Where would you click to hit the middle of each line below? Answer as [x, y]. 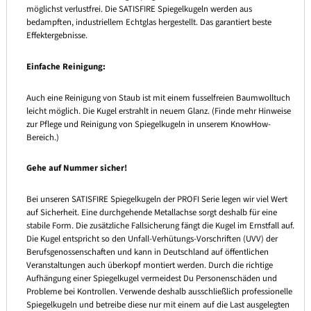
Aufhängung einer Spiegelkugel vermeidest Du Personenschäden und [151, 278]
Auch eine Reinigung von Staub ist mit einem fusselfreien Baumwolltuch [158, 98]
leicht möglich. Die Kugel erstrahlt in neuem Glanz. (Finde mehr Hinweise [158, 111]
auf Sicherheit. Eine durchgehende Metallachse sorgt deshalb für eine [151, 212]
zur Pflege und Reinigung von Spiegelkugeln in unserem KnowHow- [148, 124]
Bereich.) [42, 137]
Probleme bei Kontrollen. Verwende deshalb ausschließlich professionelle [159, 291]
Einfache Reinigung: [66, 67]
